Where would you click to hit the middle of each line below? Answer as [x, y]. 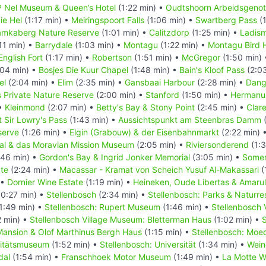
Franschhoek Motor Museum [116, 256]
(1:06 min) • [170, 20]
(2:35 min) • [99, 82]
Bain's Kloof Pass [212, 69]
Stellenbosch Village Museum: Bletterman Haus [121, 219]
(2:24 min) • [34, 169]
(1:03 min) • [98, 45]
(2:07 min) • [71, 107]
